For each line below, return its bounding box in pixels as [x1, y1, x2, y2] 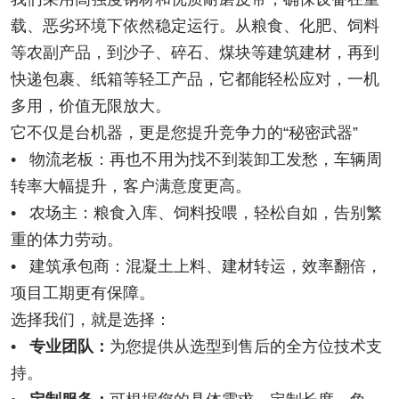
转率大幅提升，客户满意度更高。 [11, 177, 251, 196]
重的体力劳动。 [11, 231, 123, 249]
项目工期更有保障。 [11, 284, 155, 303]
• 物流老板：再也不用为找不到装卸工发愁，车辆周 [11, 151, 382, 169]
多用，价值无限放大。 [11, 97, 171, 116]
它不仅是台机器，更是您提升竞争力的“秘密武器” [11, 124, 358, 142]
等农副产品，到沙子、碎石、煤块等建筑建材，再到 [11, 44, 379, 62]
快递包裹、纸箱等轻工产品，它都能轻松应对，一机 [11, 70, 379, 89]
